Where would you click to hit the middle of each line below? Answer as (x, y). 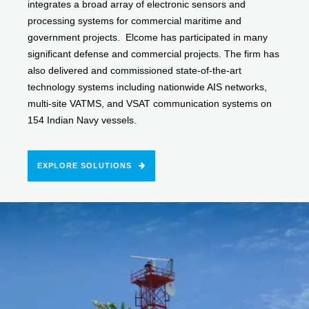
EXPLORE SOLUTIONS (85, 166)
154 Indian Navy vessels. (82, 120)
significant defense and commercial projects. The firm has (154, 54)
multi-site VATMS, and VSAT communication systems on (150, 104)
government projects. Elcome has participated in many (148, 38)
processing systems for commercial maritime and (135, 21)
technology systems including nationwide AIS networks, (148, 87)
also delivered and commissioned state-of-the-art (135, 71)
